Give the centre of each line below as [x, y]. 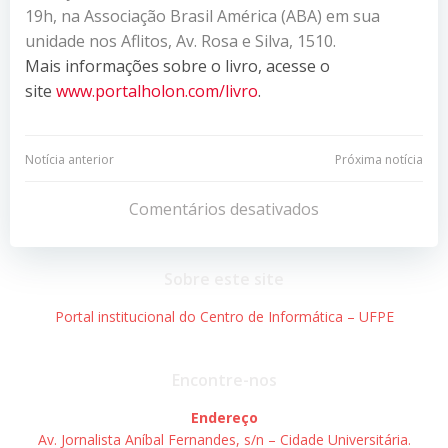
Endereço [224, 417]
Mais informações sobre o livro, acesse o [177, 65]
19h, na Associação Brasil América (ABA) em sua [202, 15]
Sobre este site [224, 278]
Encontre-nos [224, 379]
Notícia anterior [69, 159]
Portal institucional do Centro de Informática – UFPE [224, 316]
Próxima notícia [379, 159]
